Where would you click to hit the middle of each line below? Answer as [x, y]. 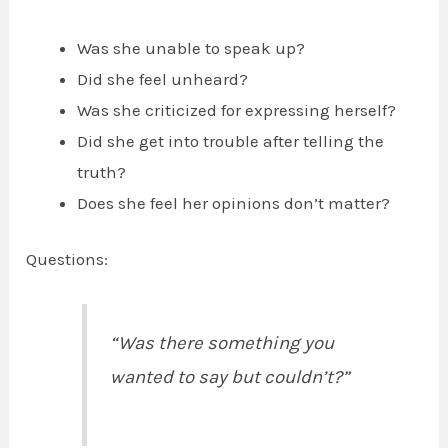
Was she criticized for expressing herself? [237, 109]
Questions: [67, 259]
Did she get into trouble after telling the [231, 140]
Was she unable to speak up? [191, 47]
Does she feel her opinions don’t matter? [234, 202]
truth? [102, 171]
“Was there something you [221, 342]
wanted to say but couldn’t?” [229, 376]
